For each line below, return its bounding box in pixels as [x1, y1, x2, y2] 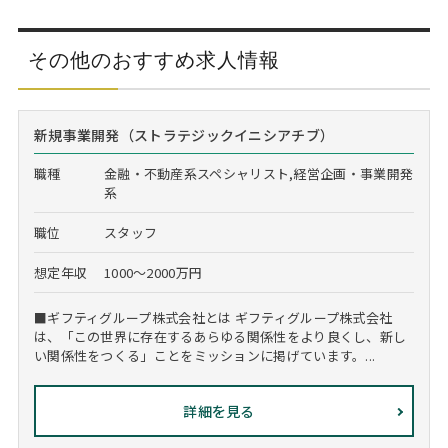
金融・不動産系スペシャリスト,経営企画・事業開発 [103, 164, 414, 183]
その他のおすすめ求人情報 [27, 49, 280, 71]
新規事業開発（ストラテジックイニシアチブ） [33, 125, 335, 145]
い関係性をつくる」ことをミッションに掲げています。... [33, 346, 376, 365]
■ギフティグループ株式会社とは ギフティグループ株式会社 [33, 308, 393, 327]
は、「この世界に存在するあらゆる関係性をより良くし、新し [33, 327, 407, 346]
